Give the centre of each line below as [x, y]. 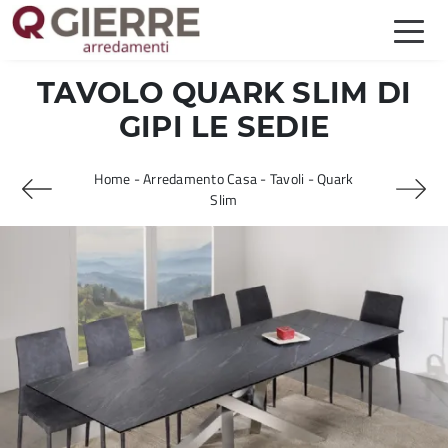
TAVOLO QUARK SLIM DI [224, 92]
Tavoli [287, 178]
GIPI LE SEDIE [224, 126]
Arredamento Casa [200, 178]
